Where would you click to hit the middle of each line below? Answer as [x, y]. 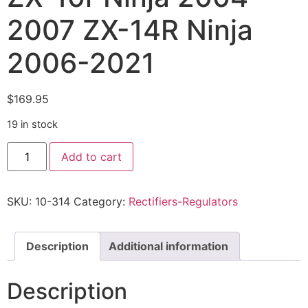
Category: [101, 201]
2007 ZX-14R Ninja [130, 30]
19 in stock [32, 125]
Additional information [168, 246]
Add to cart [92, 156]
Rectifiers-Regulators [183, 201]
